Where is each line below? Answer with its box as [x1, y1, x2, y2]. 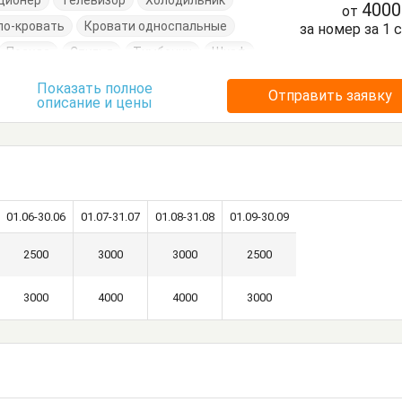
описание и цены [36, 94, 153, 112]
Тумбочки [133, 45, 193, 60]
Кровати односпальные [84, 19, 228, 34]
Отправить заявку [268, 87, 392, 105]
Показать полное [36, 80, 153, 98]
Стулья [70, 45, 114, 60]
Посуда [6, 45, 51, 60]
